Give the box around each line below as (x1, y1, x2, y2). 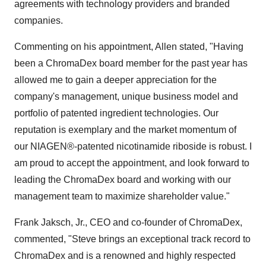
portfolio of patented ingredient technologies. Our (14, 108, 218, 119)
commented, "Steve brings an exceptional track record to (14, 234, 251, 245)
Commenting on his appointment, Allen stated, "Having (14, 42, 243, 52)
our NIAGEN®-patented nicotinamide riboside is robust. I (14, 141, 252, 152)
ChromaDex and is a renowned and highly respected (14, 251, 236, 261)
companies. (14, 15, 63, 26)
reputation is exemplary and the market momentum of (14, 125, 236, 135)
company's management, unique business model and (14, 91, 238, 102)
